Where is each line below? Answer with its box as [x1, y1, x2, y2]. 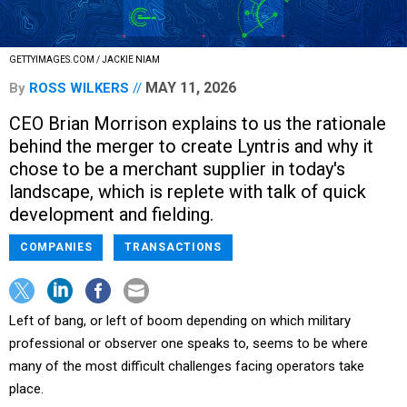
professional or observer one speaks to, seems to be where [9, 335, 368, 352]
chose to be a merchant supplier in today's [9, 158, 345, 181]
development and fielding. [9, 203, 213, 226]
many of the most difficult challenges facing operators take [9, 358, 364, 375]
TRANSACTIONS [124, 241, 222, 254]
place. [9, 381, 44, 398]
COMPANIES [20, 241, 93, 254]
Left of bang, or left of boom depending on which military [9, 313, 351, 330]
